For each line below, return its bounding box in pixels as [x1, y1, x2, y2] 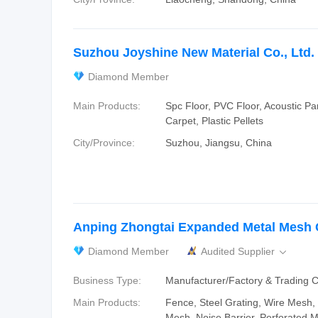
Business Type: [73, 275, 141, 286]
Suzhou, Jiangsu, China [165, 137, 272, 148]
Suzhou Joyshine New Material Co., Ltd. [73, 45, 314, 60]
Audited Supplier [201, 246, 278, 257]
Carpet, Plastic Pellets [165, 115, 263, 126]
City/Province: [73, 137, 135, 148]
